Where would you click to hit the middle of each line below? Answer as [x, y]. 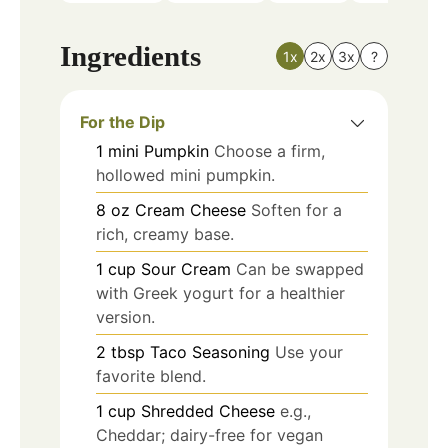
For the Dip [122, 121]
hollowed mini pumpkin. [185, 174]
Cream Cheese [190, 209]
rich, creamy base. [165, 233]
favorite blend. [151, 375]
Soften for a [296, 209]
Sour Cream [186, 268]
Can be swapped [300, 268]
